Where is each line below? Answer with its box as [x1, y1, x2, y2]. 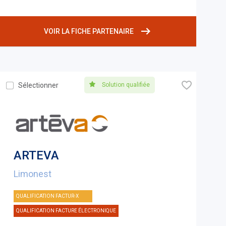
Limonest [13, 168, 51, 180]
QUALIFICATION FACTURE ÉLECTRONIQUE [16, 208, 116, 214]
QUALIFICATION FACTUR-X [16, 193, 79, 199]
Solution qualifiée [100, 81, 150, 89]
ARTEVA [13, 148, 59, 163]
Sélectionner [18, 81, 59, 90]
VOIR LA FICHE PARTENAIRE [44, 27, 134, 36]
